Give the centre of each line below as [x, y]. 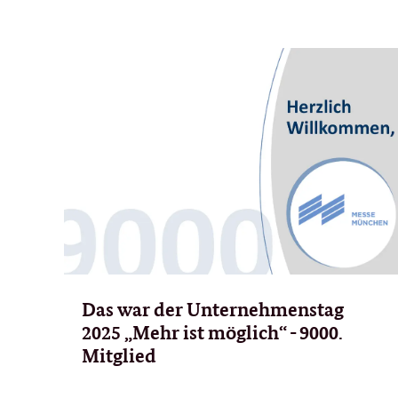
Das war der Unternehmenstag [213, 309]
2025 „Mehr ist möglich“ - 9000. [212, 332]
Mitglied [119, 355]
